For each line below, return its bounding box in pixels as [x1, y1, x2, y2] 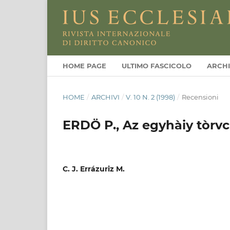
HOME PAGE [63, 61, 106, 70]
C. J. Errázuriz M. [63, 164, 125, 174]
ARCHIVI [91, 92, 120, 101]
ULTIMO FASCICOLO [122, 61, 191, 70]
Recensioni [181, 92, 219, 101]
